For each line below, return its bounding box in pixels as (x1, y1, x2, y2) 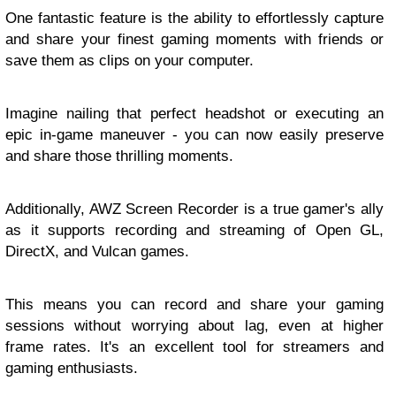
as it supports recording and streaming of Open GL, (5, 222, 384, 240)
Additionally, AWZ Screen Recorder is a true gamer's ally (5, 201, 384, 218)
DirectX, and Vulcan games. (5, 243, 189, 261)
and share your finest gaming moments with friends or (5, 31, 384, 49)
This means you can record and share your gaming (5, 296, 384, 314)
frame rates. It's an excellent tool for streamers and (5, 339, 384, 356)
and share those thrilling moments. (5, 148, 233, 165)
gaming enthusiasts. (5, 360, 138, 377)
